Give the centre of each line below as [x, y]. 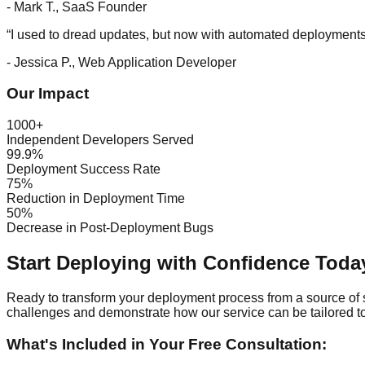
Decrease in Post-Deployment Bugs [110, 228]
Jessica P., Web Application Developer [125, 62]
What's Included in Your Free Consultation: [167, 344]
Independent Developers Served [100, 140]
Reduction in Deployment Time [96, 199]
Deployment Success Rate [84, 169]
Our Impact [48, 94]
